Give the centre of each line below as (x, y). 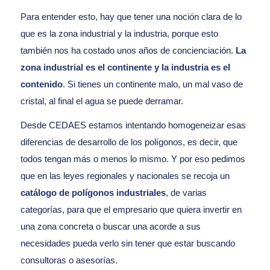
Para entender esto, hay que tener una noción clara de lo (131, 16)
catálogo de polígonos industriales (93, 193)
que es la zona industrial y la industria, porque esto (119, 33)
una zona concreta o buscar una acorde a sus (110, 227)
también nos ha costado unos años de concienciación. (128, 50)
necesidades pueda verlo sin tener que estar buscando (127, 243)
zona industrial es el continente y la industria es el (125, 67)
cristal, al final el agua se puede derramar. (102, 101)
